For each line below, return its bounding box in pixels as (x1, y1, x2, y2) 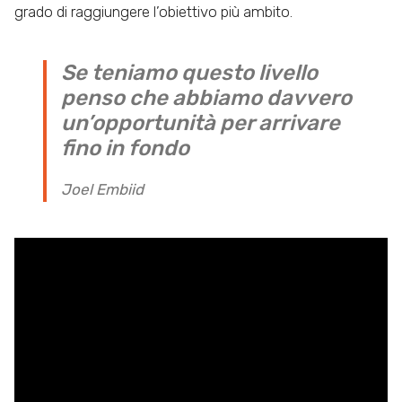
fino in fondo (61, 135, 189, 162)
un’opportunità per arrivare (61, 110, 340, 136)
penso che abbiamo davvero (61, 85, 352, 111)
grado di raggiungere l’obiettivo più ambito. (14, 3, 293, 22)
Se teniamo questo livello (61, 60, 318, 86)
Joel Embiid (61, 180, 144, 199)
